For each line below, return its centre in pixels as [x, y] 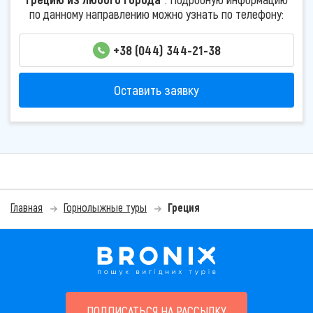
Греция [184, 208]
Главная [27, 208]
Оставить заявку [156, 90]
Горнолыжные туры [105, 208]
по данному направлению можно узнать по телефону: [156, 14]
